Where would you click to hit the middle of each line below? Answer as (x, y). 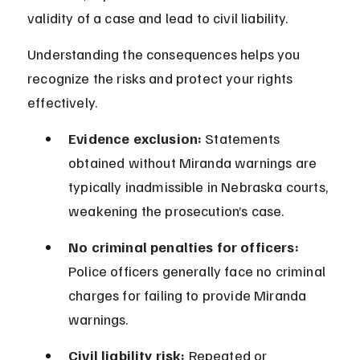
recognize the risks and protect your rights (162, 78)
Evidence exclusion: (135, 139)
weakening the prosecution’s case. (176, 211)
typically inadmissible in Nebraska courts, (200, 187)
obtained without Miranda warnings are (194, 163)
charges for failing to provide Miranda (189, 295)
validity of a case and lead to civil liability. (158, 18)
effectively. (63, 102)
